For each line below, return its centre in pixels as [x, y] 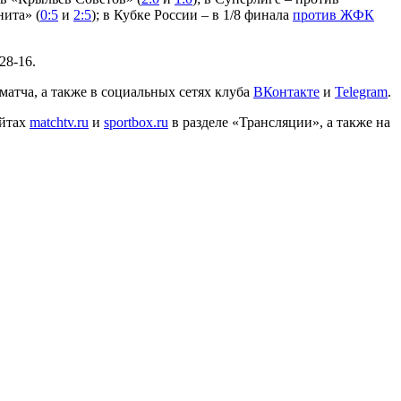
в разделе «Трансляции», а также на [279, 122]
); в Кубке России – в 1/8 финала [192, 14]
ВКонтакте [286, 91]
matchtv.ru [59, 122]
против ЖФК [333, 14]
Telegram [361, 91]
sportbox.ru [136, 122]
